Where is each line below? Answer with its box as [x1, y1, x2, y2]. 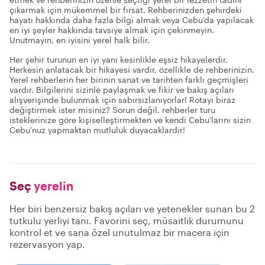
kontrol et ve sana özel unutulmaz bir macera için [9, 227, 230, 238]
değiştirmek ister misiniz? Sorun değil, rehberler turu [9, 105, 215, 115]
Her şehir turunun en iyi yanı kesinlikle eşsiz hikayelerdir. [9, 54, 228, 64]
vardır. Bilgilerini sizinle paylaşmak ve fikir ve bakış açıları [9, 85, 234, 95]
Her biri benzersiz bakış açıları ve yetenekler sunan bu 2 [9, 203, 255, 214]
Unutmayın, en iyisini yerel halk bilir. [9, 35, 150, 45]
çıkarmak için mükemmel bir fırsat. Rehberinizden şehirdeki [9, 5, 242, 15]
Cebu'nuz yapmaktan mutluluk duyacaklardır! [9, 125, 185, 135]
